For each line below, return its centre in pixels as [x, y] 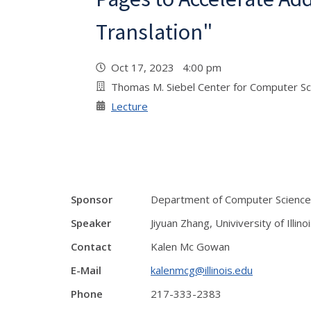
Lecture [129, 106]
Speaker [91, 223]
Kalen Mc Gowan [190, 246]
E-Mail [86, 270]
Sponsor [92, 199]
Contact [91, 246]
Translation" [154, 32]
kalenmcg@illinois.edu [202, 270]
